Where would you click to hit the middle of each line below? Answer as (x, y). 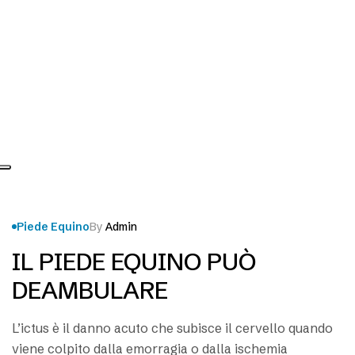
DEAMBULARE (90, 291)
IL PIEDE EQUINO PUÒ (134, 262)
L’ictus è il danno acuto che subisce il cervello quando (172, 328)
